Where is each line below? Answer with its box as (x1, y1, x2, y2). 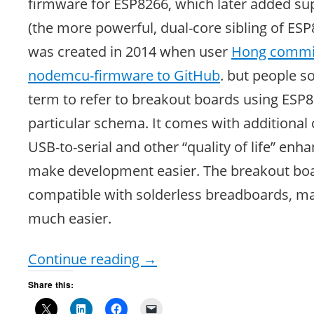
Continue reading (28, 248, 143, 268)
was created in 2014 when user (28, 41, 231, 61)
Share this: (28, 278, 74, 291)
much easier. (28, 207, 111, 228)
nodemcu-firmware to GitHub (28, 64, 220, 85)
